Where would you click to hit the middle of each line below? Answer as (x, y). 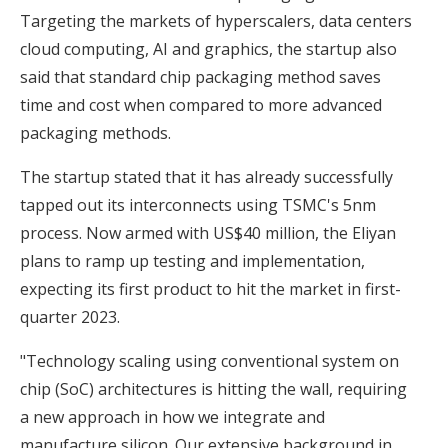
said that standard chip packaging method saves (200, 76)
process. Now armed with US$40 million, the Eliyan (208, 232)
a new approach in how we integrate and (172, 416)
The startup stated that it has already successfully (206, 176)
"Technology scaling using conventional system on (209, 360)
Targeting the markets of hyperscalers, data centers (216, 20)
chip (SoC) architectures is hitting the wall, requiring (213, 388)
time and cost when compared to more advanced (201, 104)
